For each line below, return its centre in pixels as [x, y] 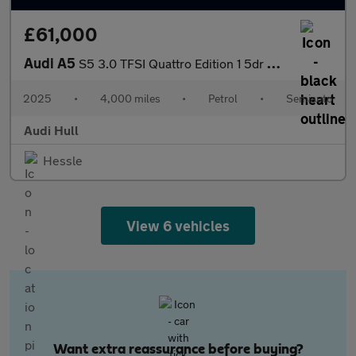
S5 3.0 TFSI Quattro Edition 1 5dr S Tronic [173, 63]
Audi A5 [51, 63]
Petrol [223, 98]
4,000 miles [130, 98]
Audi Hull [51, 130]
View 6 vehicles [178, 226]
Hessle [63, 160]
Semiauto [309, 98]
